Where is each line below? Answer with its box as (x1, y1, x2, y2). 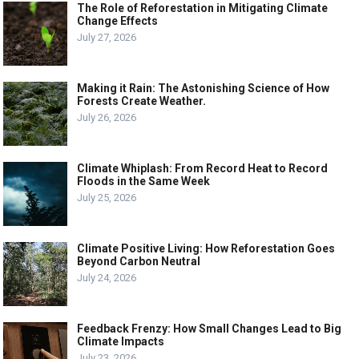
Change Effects (77, 14, 159, 27)
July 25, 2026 (77, 191, 137, 204)
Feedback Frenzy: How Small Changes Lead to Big (77, 321, 342, 335)
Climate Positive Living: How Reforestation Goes (77, 241, 336, 255)
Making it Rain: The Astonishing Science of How (77, 81, 330, 95)
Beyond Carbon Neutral (77, 254, 201, 268)
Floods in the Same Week (77, 174, 211, 188)
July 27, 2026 (77, 30, 137, 43)
